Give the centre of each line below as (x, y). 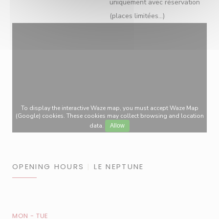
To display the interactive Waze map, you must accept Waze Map (109, 108)
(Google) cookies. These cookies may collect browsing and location (109, 116)
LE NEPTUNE (119, 167)
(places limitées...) (137, 16)
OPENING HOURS (48, 167)
